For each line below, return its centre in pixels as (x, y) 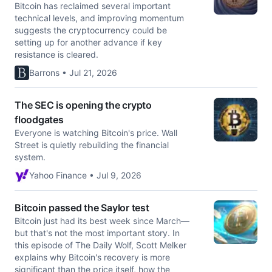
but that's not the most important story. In (97, 233)
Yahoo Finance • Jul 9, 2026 (85, 175)
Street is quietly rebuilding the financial (92, 145)
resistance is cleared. (56, 54)
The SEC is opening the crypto (83, 105)
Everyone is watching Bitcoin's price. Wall (96, 133)
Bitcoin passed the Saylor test (82, 208)
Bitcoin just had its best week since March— (102, 221)
